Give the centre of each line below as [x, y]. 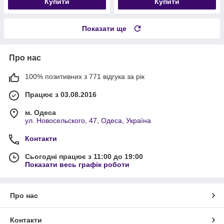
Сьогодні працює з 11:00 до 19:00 [84, 156]
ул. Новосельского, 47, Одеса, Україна [88, 120]
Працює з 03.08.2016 [61, 94]
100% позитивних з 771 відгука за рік [85, 76]
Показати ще [104, 28]
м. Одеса [40, 112]
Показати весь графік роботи [77, 164]
